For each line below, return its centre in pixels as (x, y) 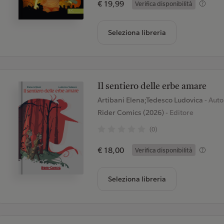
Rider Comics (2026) (130, 112)
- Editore (178, 112)
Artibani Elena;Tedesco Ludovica (151, 100)
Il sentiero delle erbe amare (152, 86)
